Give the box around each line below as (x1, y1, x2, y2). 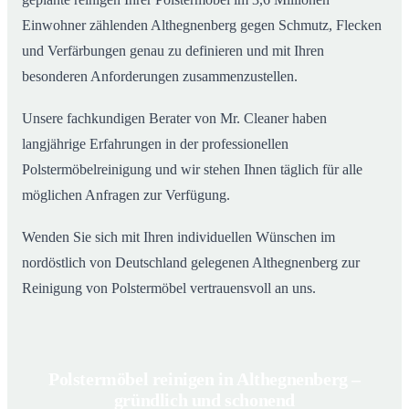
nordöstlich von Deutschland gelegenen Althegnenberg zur (22, 254, 360, 270)
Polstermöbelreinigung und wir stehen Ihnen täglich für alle (22, 161, 362, 177)
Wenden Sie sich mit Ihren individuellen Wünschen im (22, 228, 335, 245)
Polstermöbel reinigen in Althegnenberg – (47, 368, 361, 389)
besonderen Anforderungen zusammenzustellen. (22, 68, 298, 84)
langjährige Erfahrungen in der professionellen (22, 135, 288, 152)
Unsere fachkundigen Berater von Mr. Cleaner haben (22, 110, 327, 126)
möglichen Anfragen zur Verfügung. (22, 186, 230, 203)
